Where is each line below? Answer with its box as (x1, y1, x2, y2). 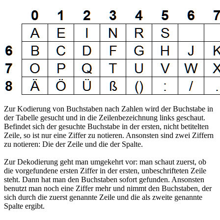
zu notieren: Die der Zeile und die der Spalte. (4, 139, 143, 148)
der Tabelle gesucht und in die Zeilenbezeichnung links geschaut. (4, 113, 205, 122)
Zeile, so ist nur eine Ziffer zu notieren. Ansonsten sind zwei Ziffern (4, 131, 214, 139)
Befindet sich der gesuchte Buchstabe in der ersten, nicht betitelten (4, 122, 209, 131)
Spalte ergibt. (4, 201, 45, 210)
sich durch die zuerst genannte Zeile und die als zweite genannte (4, 192, 202, 201)
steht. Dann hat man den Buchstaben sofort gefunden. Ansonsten (4, 175, 204, 184)
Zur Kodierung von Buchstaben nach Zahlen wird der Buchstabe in (4, 104, 213, 113)
